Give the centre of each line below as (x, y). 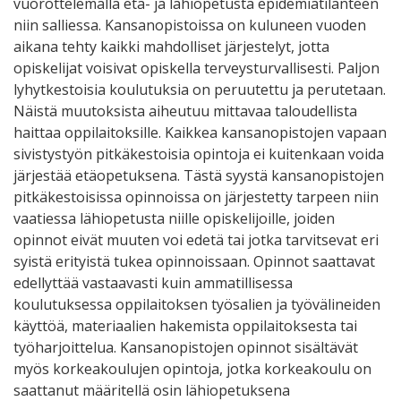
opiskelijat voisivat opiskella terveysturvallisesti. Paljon (196, 68)
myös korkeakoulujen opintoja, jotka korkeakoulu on (192, 368)
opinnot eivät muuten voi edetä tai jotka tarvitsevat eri (196, 239)
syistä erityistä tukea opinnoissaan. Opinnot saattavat (194, 261)
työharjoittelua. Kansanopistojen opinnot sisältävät (186, 347)
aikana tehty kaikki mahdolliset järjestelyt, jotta (171, 46)
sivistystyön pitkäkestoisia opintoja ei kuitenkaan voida (199, 154)
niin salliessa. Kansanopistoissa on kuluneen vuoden (190, 25)
